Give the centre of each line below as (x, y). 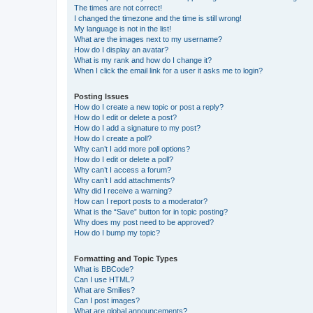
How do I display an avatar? (121, 49)
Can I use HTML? (104, 279)
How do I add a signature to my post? (137, 128)
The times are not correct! (118, 7)
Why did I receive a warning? (123, 190)
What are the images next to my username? (148, 39)
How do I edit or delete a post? (125, 117)
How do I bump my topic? (117, 232)
